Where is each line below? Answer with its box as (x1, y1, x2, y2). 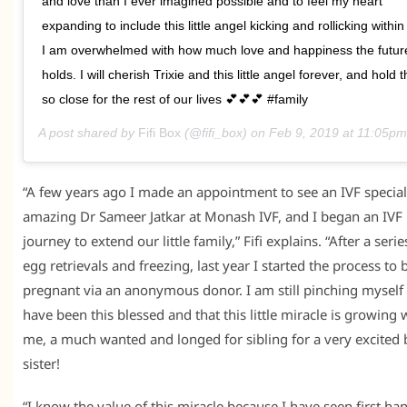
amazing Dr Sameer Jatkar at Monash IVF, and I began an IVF (23, 207, 402, 226)
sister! (23, 354, 60, 373)
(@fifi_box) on (181, 125, 269, 141)
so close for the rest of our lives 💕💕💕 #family (42, 92, 308, 107)
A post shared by (38, 125, 138, 141)
